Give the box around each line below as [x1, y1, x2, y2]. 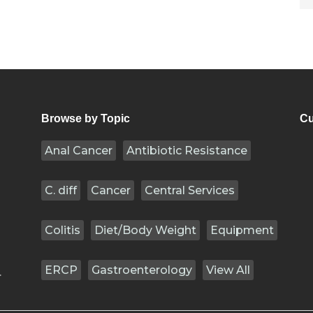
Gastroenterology [92, 263, 192, 277]
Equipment [210, 224, 274, 237]
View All [206, 263, 250, 277]
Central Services [145, 184, 235, 197]
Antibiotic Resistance [126, 144, 247, 157]
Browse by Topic [41, 112, 130, 124]
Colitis [45, 224, 80, 237]
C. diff [45, 184, 77, 197]
